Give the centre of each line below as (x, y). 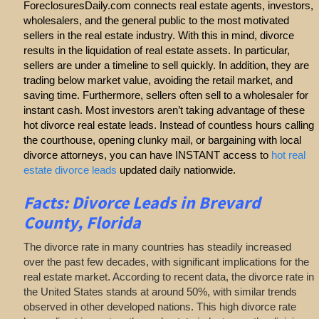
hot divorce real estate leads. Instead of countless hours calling (168, 125)
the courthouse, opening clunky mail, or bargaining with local (162, 140)
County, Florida (82, 222)
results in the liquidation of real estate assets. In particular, (156, 50)
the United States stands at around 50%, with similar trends (160, 292)
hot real (288, 155)
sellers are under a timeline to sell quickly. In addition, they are (166, 65)
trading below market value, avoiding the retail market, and (158, 80)
